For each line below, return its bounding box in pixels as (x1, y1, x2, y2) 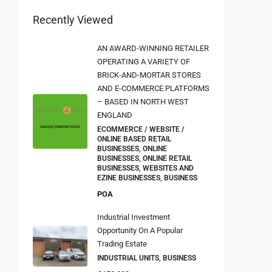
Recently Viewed (33, 13, 113, 27)
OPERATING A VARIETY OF (97, 57, 190, 67)
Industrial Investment (97, 212, 170, 222)
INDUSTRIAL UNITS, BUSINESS (97, 254, 196, 263)
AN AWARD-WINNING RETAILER (97, 44, 209, 53)
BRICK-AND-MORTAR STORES (97, 70, 201, 80)
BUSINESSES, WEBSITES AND (97, 164, 194, 173)
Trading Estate (97, 239, 147, 249)
